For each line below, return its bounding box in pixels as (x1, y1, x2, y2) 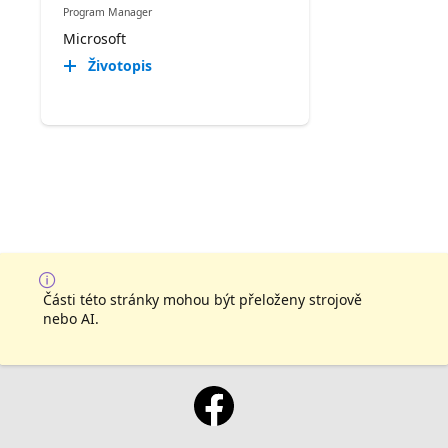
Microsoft (62, 29, 126, 49)
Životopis (87, 56, 152, 76)
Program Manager (62, 4, 152, 19)
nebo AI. (43, 309, 99, 329)
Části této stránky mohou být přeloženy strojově (43, 290, 362, 310)
